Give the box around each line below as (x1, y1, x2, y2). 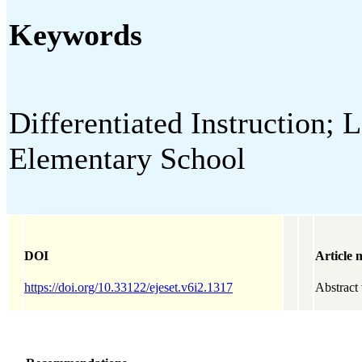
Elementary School (9, 141, 246, 176)
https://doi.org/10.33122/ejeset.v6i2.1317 (24, 280, 233, 294)
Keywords (9, 18, 142, 53)
